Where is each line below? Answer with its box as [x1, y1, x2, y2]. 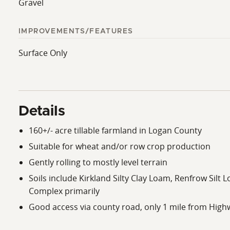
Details [18, 104, 65, 119]
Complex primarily [29, 185, 100, 197]
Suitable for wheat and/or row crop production [29, 140, 210, 152]
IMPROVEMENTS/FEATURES [18, 27, 133, 35]
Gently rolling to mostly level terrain [29, 156, 167, 168]
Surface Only [18, 47, 67, 59]
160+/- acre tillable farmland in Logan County [29, 124, 202, 136]
